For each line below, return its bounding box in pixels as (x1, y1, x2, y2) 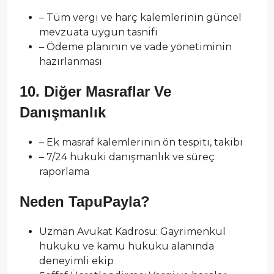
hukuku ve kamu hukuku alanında (39, 240, 214, 252)
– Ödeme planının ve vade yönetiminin (39, 40, 232, 53)
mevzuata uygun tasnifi (39, 26, 158, 38)
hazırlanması (39, 55, 102, 67)
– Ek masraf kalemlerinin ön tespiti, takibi (39, 136, 243, 148)
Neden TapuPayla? (20, 193, 150, 210)
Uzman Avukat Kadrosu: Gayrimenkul (39, 225, 226, 237)
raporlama (39, 165, 89, 177)
